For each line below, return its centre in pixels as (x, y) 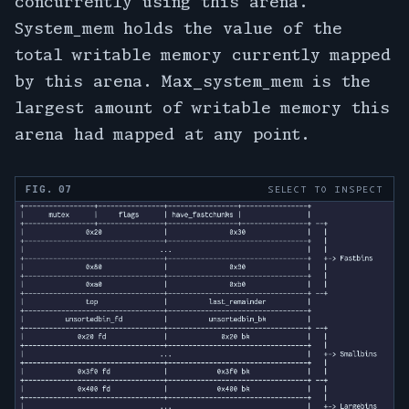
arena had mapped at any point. (163, 134)
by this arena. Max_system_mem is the (193, 81)
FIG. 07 (48, 189)
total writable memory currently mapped (203, 55)
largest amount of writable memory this (202, 108)
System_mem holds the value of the (178, 28)
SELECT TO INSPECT (325, 189)
